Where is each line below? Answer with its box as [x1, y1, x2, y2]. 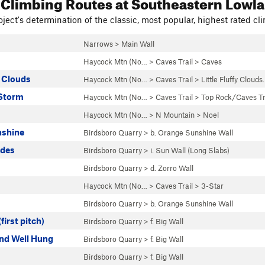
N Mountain [156, 110, 195, 119]
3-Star [201, 181, 224, 190]
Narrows [83, 39, 113, 49]
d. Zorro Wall [150, 163, 193, 173]
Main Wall [121, 39, 154, 49]
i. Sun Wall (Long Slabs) [150, 146, 230, 155]
